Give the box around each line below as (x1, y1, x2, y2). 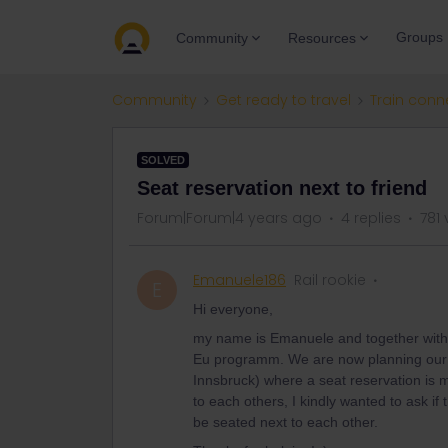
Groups (396, 29, 443, 45)
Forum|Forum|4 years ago (137, 208, 322, 228)
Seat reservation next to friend (137, 177, 427, 199)
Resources (288, 29, 356, 46)
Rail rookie (294, 270, 366, 290)
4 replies (341, 208, 401, 228)
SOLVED (141, 154, 185, 166)
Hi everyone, (193, 301, 273, 317)
